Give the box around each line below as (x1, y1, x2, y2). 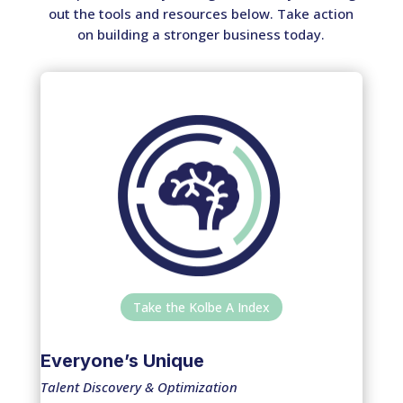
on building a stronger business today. (77, 24, 326, 43)
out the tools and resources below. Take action (49, 4, 354, 22)
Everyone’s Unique (40, 350, 204, 372)
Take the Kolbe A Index (132, 298, 270, 316)
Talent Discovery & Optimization (40, 378, 237, 397)
